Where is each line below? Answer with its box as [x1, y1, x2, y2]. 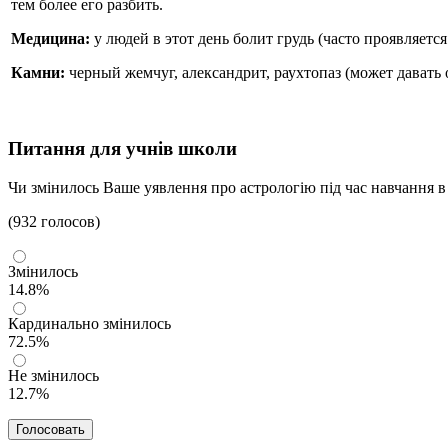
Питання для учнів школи [8, 138, 237, 160]
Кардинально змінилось [8, 314, 171, 332]
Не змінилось [8, 366, 99, 384]
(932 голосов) [8, 212, 100, 230]
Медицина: [11, 30, 94, 48]
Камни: [11, 64, 69, 82]
